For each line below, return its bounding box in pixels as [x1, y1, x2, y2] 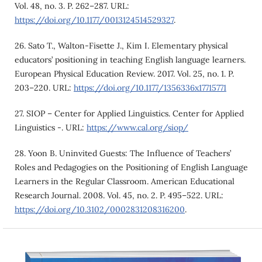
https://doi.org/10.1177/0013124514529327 [14, 14, 174, 25]
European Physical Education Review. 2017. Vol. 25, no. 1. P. [14, 68, 234, 79]
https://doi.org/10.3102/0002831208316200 [14, 204, 185, 215]
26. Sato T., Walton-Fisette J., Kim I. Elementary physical [14, 40, 228, 51]
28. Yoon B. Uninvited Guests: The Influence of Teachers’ [14, 148, 231, 158]
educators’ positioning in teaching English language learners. [14, 54, 246, 65]
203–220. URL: [14, 82, 74, 93]
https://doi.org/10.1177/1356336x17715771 [73, 82, 226, 93]
